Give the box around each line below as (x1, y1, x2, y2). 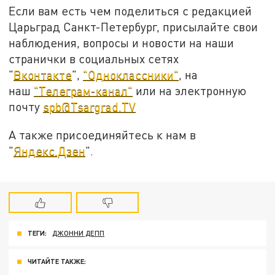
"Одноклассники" (83, 68, 179, 82)
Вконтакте (14, 68, 72, 82)
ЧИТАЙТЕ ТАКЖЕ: (28, 257, 86, 266)
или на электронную (133, 83, 247, 98)
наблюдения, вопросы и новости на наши (9, 36, 234, 50)
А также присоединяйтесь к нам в (9, 127, 196, 142)
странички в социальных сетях (9, 52, 179, 66)
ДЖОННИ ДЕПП (52, 229, 105, 238)
